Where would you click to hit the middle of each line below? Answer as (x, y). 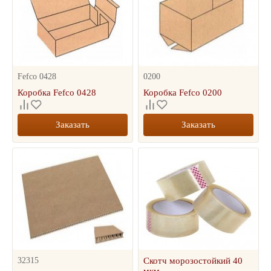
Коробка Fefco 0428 (57, 93)
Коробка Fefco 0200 (183, 93)
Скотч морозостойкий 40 (193, 261)
